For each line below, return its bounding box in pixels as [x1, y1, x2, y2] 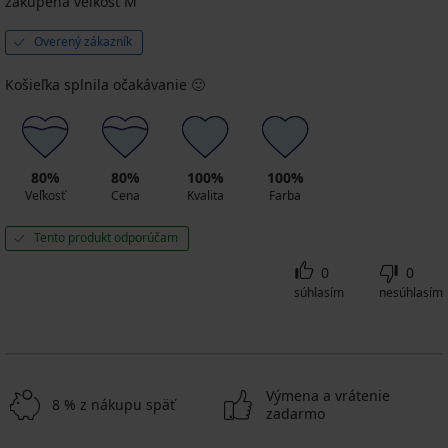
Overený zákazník [34, 32, 132, 50]
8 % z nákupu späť [52, 394, 175, 414]
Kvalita [186, 186, 224, 204]
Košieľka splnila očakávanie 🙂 [5, 74, 205, 94]
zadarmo [266, 403, 325, 423]
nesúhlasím [379, 283, 443, 301]
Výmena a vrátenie [266, 385, 390, 405]
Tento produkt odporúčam [34, 228, 178, 246]
